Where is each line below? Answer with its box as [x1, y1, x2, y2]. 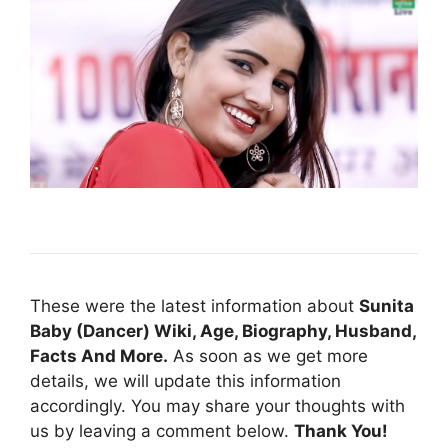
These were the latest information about [30, 296, 359, 317]
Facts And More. [30, 346, 168, 367]
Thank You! [294, 421, 388, 442]
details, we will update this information [30, 371, 341, 392]
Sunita [359, 296, 414, 317]
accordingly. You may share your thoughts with [30, 396, 405, 417]
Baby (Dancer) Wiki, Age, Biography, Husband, [30, 321, 416, 342]
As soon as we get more [168, 346, 368, 367]
